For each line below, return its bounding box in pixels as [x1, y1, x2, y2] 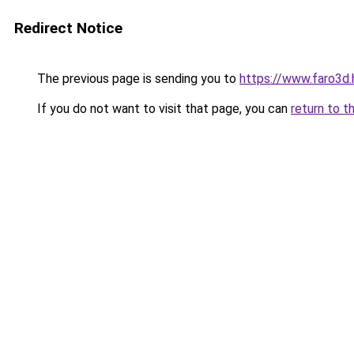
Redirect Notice [14, 19, 122, 37]
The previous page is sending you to [34, 71, 239, 86]
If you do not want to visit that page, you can [34, 101, 291, 116]
